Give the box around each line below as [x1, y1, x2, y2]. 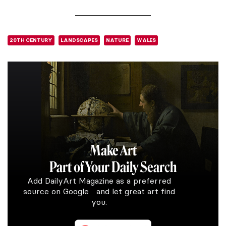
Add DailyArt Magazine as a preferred [27, 176, 171, 186]
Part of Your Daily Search [49, 159, 177, 176]
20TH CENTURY [10, 37, 53, 44]
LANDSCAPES [61, 37, 98, 44]
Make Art [89, 142, 137, 159]
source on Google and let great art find [23, 186, 175, 197]
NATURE [105, 37, 129, 44]
